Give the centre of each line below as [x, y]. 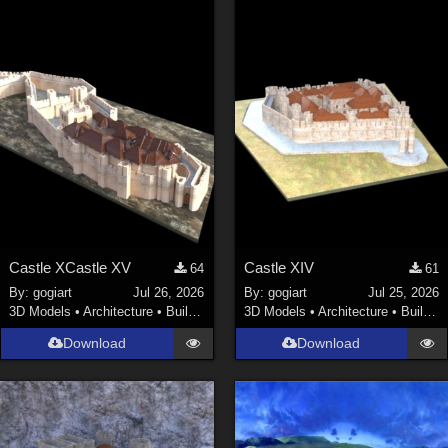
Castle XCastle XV [70, 268]
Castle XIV [278, 268]
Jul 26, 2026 [169, 292]
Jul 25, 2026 [403, 292]
